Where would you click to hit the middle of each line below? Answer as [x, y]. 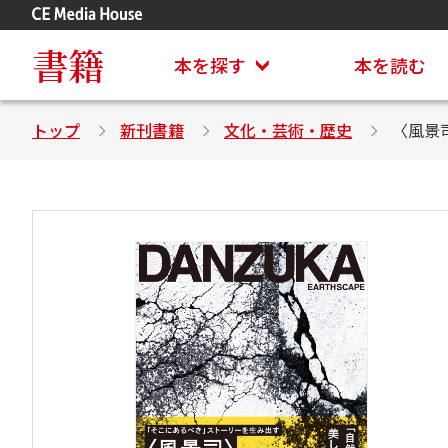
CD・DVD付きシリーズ [345, 48]
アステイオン [315, 20]
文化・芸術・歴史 [288, 130]
